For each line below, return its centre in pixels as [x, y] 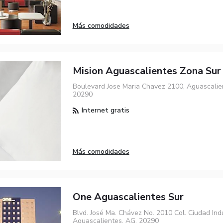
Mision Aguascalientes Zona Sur [147, 71]
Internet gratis [104, 111]
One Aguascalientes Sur [128, 197]
